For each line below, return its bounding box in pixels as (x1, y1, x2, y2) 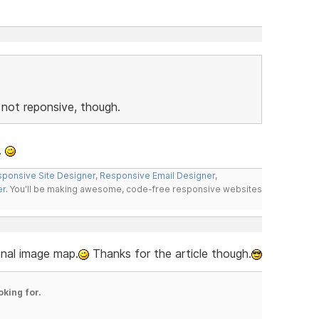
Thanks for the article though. (88, 246, 251, 261)
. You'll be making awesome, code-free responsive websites (5, 183, 262, 194)
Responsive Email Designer (99, 169, 215, 181)
